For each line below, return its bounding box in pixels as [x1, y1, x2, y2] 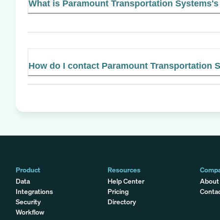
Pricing [108, 186, 129, 196]
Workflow [16, 207, 44, 217]
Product [16, 165, 40, 174]
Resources [108, 165, 141, 174]
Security [16, 196, 41, 206]
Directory [108, 196, 137, 206]
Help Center [108, 176, 145, 186]
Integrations [16, 186, 53, 196]
